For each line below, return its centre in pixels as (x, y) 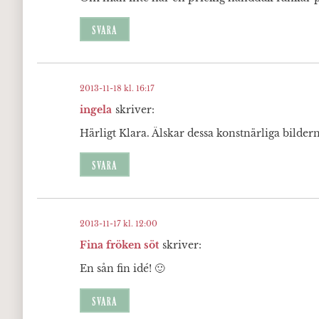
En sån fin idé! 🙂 (122, 269)
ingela (96, 109)
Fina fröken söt (119, 245)
